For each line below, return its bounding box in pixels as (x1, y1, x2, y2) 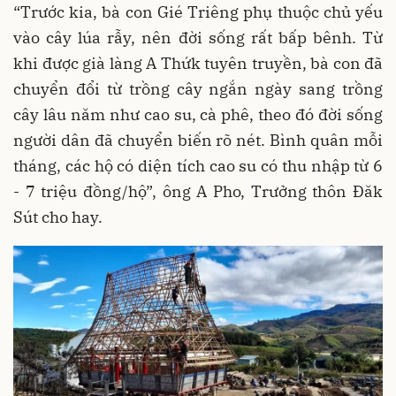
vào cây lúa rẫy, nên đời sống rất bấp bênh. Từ (13, 27, 383, 48)
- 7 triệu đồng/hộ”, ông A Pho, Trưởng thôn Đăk (13, 181, 383, 202)
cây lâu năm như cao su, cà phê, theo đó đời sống (13, 104, 383, 125)
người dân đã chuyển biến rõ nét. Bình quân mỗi (13, 130, 383, 150)
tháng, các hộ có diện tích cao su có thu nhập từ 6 (13, 156, 383, 176)
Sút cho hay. (13, 207, 103, 227)
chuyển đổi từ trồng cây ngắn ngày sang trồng (13, 79, 383, 99)
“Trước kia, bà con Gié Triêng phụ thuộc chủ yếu (13, 2, 383, 22)
